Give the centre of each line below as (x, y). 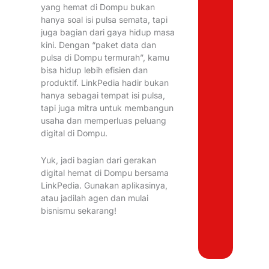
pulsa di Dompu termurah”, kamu (105, 57)
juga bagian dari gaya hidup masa (108, 32)
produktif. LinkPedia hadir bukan (105, 82)
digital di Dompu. (74, 133)
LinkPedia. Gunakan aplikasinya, (104, 186)
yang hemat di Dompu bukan (98, 7)
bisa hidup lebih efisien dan (95, 70)
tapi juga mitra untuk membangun (107, 107)
